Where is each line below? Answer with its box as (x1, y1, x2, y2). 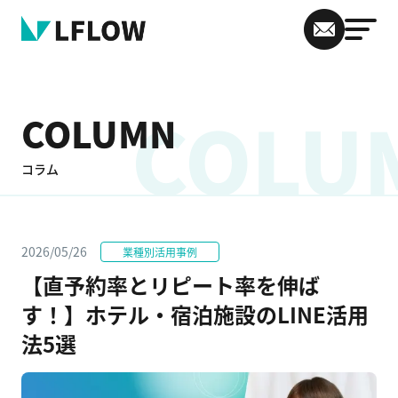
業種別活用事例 (123, 244, 197, 259)
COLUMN (21, 107, 177, 159)
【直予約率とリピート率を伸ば (21, 269, 320, 300)
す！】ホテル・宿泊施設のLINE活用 (21, 298, 369, 330)
